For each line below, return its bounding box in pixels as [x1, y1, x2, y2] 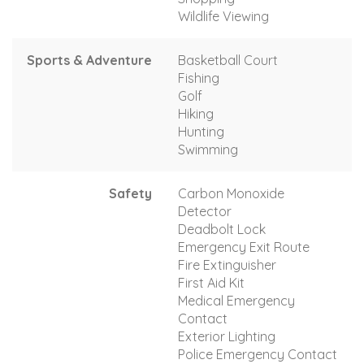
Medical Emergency [178, 292, 295, 309]
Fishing [178, 69, 219, 86]
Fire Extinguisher [178, 256, 276, 273]
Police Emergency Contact [178, 345, 337, 362]
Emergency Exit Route [178, 238, 310, 255]
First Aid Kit [178, 274, 245, 291]
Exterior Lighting [178, 327, 275, 344]
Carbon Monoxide [178, 184, 284, 201]
